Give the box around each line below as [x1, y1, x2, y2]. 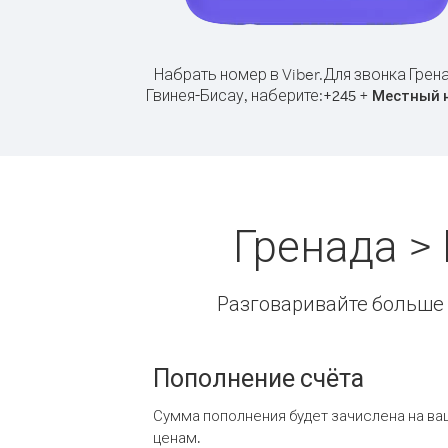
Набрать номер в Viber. [153, 64, 323, 84]
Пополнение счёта [153, 361, 364, 393]
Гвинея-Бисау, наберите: [145, 85, 323, 105]
